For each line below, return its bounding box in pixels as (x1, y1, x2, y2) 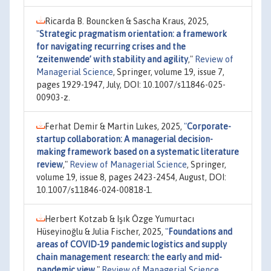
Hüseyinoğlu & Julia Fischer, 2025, (36, 227, 165, 237)
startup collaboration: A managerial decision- (36, 134, 213, 144)
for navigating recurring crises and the (36, 42, 186, 51)
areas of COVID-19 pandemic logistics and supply (36, 240, 227, 249)
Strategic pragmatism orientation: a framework (39, 29, 227, 39)
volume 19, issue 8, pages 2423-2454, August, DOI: (36, 172, 226, 182)
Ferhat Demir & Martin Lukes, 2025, (45, 122, 184, 131)
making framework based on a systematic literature (36, 147, 239, 157)
